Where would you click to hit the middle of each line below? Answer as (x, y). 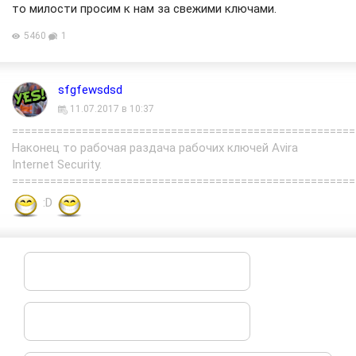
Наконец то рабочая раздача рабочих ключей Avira (155, 148)
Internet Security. (57, 165)
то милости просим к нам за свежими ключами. (144, 9)
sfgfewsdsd (90, 90)
